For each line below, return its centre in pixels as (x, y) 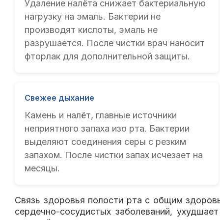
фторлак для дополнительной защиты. (107, 56)
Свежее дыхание (59, 98)
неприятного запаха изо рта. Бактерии (107, 129)
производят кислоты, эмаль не (91, 30)
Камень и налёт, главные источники (101, 115)
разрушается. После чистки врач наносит (115, 43)
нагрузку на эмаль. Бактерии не (93, 17)
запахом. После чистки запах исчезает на (114, 155)
